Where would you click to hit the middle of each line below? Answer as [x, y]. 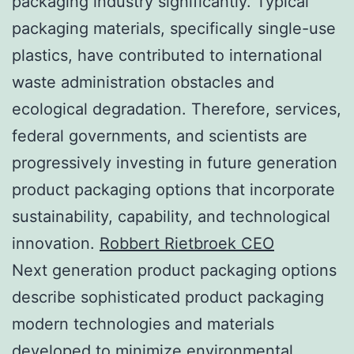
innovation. [56, 243]
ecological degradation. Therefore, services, [177, 109]
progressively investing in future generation [175, 162]
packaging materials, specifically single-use [174, 28]
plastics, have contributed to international [167, 55]
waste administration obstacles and [143, 82]
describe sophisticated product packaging [168, 297]
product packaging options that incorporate [173, 189]
